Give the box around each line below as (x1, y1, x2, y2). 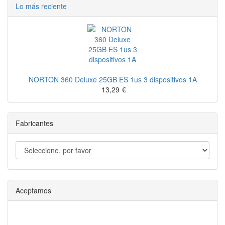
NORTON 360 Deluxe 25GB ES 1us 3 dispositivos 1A (28, 74, 197, 84)
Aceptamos (16, 185, 51, 195)
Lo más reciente (16, 1, 67, 11)
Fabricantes (16, 118, 53, 128)
